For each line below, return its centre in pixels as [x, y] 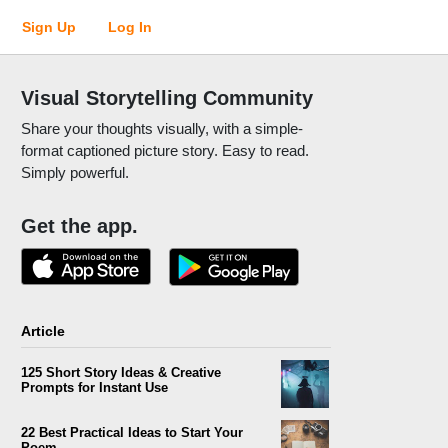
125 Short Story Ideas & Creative [121, 372]
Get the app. [79, 226]
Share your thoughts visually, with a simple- [162, 128]
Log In [130, 26]
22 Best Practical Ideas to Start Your [132, 432]
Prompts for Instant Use [94, 387]
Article [43, 331]
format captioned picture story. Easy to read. [165, 150]
